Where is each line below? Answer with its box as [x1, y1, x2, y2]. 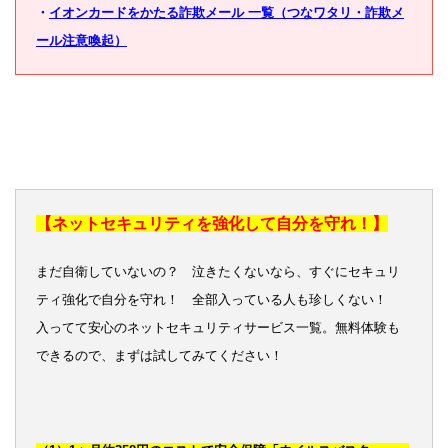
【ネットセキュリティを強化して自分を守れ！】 [36, 214, 388, 232]
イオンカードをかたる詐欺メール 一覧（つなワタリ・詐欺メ [49, 4, 404, 20]
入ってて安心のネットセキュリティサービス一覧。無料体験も [36, 319, 400, 335]
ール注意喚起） [36, 32, 127, 48]
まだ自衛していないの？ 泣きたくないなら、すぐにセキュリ [36, 263, 400, 279]
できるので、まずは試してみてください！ [36, 347, 283, 363]
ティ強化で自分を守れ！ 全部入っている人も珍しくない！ [36, 291, 400, 307]
